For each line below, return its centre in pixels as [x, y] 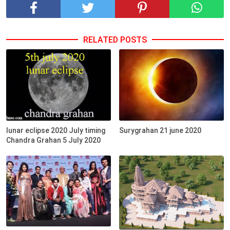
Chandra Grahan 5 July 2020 [53, 140]
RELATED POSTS [115, 40]
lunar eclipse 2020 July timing [56, 130]
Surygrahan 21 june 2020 [160, 130]
